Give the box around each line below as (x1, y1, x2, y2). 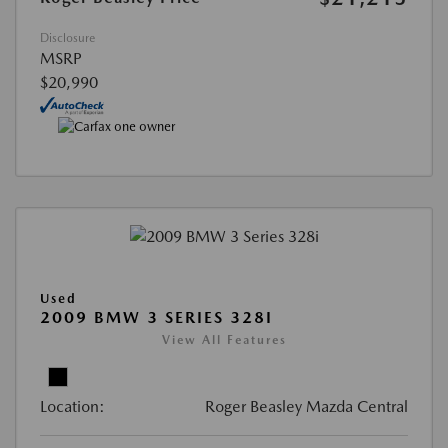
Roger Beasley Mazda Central (205, 396, 408, 416)
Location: (40, 396, 105, 416)
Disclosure (40, 31, 95, 46)
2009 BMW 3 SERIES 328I (40, 307, 273, 327)
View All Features (161, 332, 287, 347)
